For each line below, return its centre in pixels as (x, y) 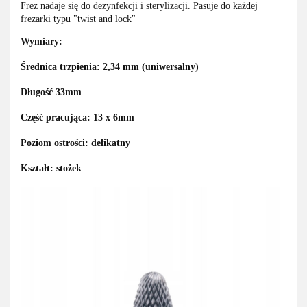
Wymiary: (41, 41)
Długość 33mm (51, 92)
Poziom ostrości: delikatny (75, 143)
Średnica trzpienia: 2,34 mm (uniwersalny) (110, 66)
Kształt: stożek (51, 168)
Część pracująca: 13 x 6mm (77, 117)
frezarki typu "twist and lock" (78, 19)
